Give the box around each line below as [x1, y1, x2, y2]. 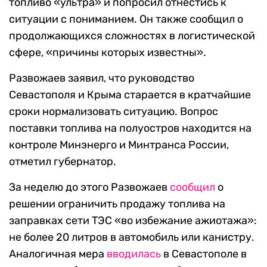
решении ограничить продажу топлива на [9, 197, 225, 211]
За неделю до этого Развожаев [9, 181, 170, 194]
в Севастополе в [161, 247, 247, 261]
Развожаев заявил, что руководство [9, 72, 194, 85]
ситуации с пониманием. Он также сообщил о [9, 13, 243, 26]
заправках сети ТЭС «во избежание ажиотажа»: [9, 214, 257, 228]
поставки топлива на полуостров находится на [9, 122, 252, 135]
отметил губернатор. [9, 155, 116, 169]
